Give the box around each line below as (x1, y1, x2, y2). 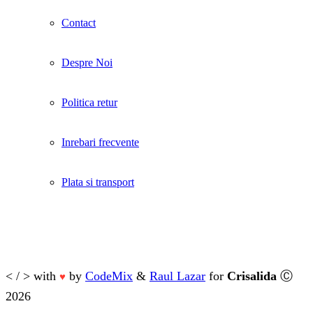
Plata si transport (61, 175, 134, 188)
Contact (61, 17, 96, 29)
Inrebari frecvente (61, 136, 139, 149)
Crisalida (227, 269, 277, 283)
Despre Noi (61, 57, 112, 69)
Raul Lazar (150, 269, 205, 283)
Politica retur (61, 96, 117, 109)
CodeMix (85, 269, 133, 283)
